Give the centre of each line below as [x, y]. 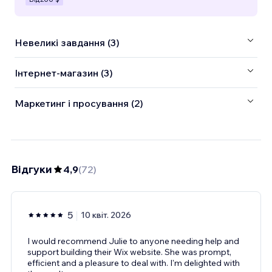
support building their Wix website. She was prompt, [129, 252]
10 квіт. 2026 [106, 215]
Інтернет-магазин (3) [64, 73]
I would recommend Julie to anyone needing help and [133, 241]
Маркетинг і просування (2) [79, 103]
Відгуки [32, 169]
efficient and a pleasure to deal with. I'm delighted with [134, 263]
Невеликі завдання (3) [67, 42]
